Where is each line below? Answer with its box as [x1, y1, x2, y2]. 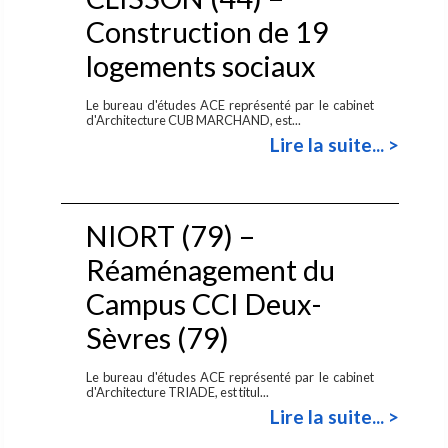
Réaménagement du [85, 252, 335, 287]
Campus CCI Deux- [85, 286, 321, 321]
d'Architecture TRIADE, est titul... [86, 383, 270, 400]
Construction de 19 [85, 14, 329, 49]
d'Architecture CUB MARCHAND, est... [86, 111, 302, 128]
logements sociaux [85, 48, 316, 83]
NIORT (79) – [85, 218, 255, 253]
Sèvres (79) [85, 320, 229, 355]
